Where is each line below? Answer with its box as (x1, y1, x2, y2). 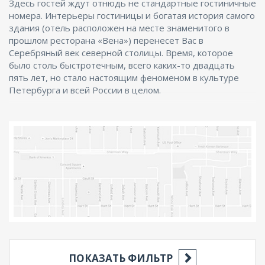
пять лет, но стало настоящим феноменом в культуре (9, 72, 239, 83)
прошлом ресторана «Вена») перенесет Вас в (9, 34, 203, 46)
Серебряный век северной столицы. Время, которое (9, 47, 233, 59)
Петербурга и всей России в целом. (9, 84, 161, 96)
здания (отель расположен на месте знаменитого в (9, 22, 230, 34)
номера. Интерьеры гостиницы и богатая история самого (9, 9, 255, 21)
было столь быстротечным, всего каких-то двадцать (9, 59, 235, 71)
